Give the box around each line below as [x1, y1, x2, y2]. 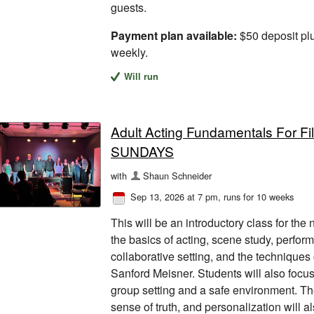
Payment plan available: [111, 27, 237, 44]
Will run [124, 70, 159, 83]
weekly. [111, 44, 148, 61]
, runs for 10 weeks [218, 190, 294, 204]
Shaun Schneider [143, 168, 212, 182]
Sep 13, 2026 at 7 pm [130, 190, 218, 204]
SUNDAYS [111, 141, 174, 161]
